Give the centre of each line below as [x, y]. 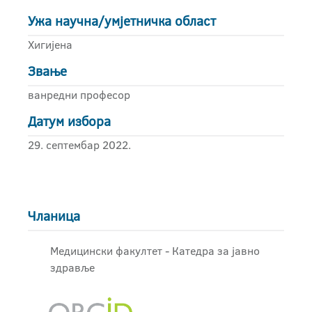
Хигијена [50, 45]
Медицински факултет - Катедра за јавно [155, 251]
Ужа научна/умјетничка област [122, 21]
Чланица [54, 216]
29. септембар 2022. [79, 145]
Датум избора [69, 122]
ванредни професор [79, 95]
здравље [72, 267]
